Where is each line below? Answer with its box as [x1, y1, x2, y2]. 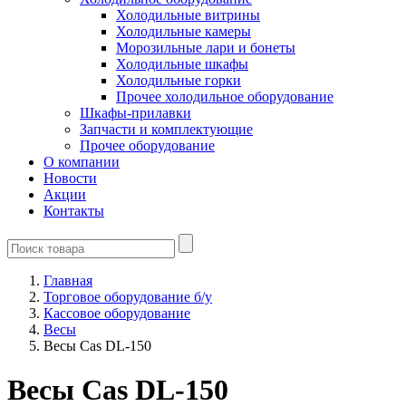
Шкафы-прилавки [80, 105, 191, 121]
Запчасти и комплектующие [80, 121, 253, 137]
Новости [43, 170, 97, 186]
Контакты [43, 203, 104, 218]
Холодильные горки [116, 72, 241, 88]
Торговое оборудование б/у [43, 289, 212, 304]
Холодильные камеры [116, 24, 251, 39]
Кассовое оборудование [43, 305, 190, 321]
